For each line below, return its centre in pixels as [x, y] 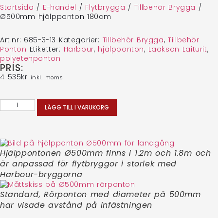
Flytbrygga [105, 7]
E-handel [60, 7]
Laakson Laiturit [178, 49]
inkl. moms [47, 77]
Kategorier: [81, 40]
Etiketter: [46, 49]
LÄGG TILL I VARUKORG [77, 107]
